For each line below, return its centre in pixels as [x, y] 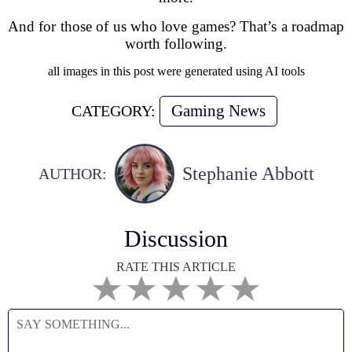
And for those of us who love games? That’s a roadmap [176, 26]
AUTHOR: [72, 173]
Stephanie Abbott [248, 173]
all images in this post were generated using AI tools [176, 71]
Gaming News [218, 111]
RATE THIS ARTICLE [176, 267]
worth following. [176, 44]
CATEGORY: [113, 111]
